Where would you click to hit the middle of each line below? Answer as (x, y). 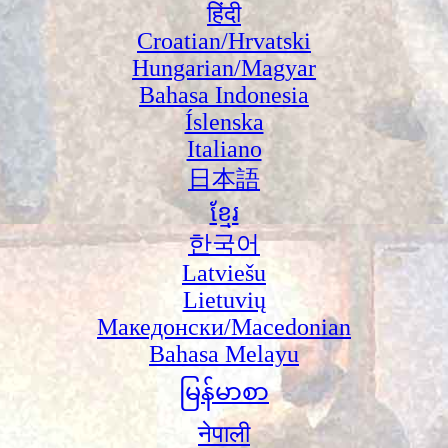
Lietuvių (224, 299)
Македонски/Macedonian (224, 326)
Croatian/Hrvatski (224, 40)
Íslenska (224, 121)
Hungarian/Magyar (224, 67)
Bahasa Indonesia (224, 94)
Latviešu (224, 272)
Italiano (224, 148)
